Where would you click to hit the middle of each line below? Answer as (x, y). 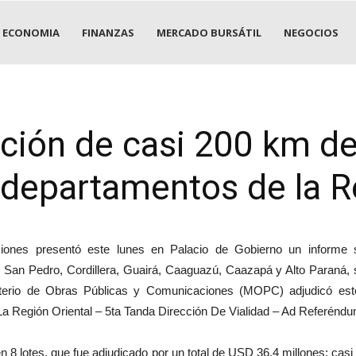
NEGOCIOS (311, 33)
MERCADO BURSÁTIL (209, 33)
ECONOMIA (31, 33)
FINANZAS (108, 33)
